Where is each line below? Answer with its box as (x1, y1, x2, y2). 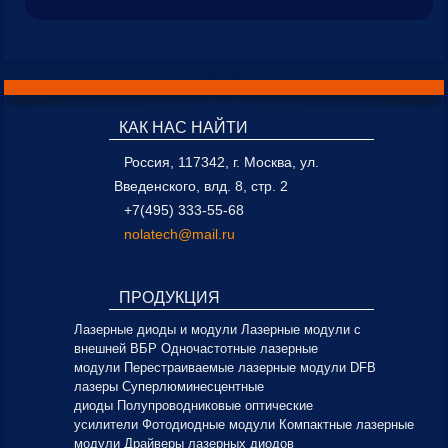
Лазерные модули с (241, 322, 361, 337)
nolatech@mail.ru (124, 226, 235, 242)
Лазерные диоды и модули (74, 322, 237, 337)
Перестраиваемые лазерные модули (124, 360, 346, 375)
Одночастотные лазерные (161, 341, 318, 356)
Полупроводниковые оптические (117, 398, 313, 413)
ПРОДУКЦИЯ (119, 289, 220, 306)
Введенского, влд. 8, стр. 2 (114, 178, 288, 194)
